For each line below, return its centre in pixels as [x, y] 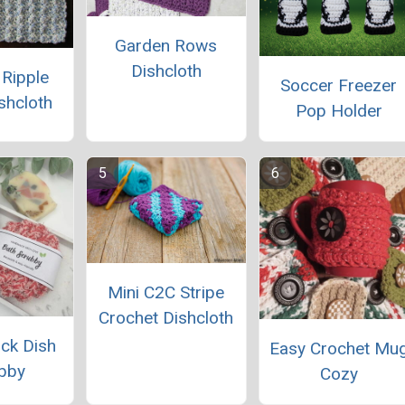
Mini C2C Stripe [166, 292]
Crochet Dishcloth [166, 317]
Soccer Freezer [339, 86]
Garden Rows [166, 46]
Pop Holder [339, 111]
